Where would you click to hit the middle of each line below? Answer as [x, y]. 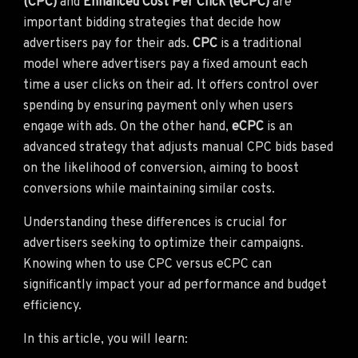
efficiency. [52, 306]
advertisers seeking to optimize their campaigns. [163, 243]
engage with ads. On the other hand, [127, 127]
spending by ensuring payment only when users [158, 106]
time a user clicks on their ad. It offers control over [171, 85]
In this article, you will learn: [105, 339]
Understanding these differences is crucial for [155, 223]
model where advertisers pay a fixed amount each [165, 64]
